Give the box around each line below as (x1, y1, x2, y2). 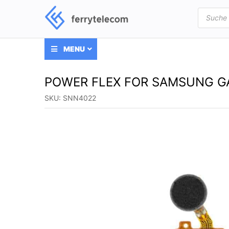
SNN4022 (63, 94, 96, 102)
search (197, 13, 220, 22)
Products (197, 6, 227, 15)
